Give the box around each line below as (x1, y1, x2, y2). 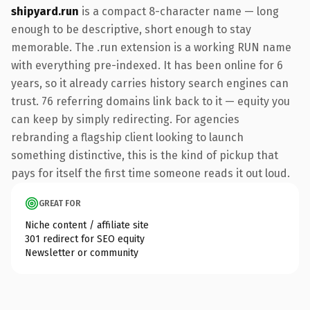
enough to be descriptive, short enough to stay (11, 22, 251, 36)
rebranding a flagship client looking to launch (11, 130, 244, 144)
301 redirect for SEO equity (25, 232, 145, 245)
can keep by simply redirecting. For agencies (11, 112, 239, 126)
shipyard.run (11, 4, 79, 18)
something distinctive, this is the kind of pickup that (11, 148, 278, 162)
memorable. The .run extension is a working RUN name (11, 40, 291, 54)
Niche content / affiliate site (25, 219, 149, 231)
